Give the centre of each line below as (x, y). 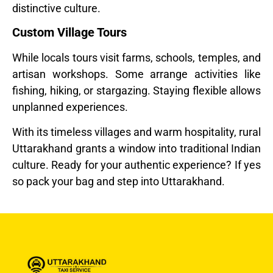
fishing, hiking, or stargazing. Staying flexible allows (136, 90)
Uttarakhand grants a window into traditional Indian (136, 149)
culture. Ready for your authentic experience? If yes (136, 165)
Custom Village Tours (71, 32)
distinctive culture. (56, 8)
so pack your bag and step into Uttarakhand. (119, 182)
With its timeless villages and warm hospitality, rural (136, 132)
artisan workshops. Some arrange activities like (136, 74)
